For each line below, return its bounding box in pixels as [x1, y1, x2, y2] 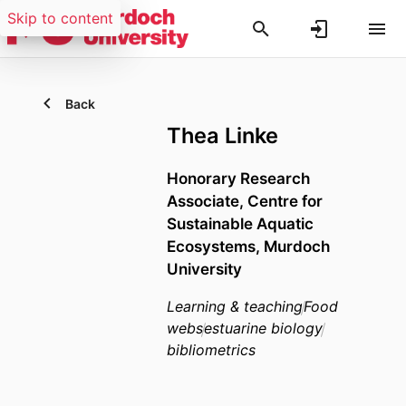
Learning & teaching [167, 297, 303, 316]
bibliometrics [167, 341, 256, 360]
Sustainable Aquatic [167, 214, 314, 234]
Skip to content [7, 9, 113, 27]
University [167, 259, 242, 279]
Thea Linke [167, 122, 278, 149]
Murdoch [264, 237, 330, 256]
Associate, [167, 191, 247, 211]
